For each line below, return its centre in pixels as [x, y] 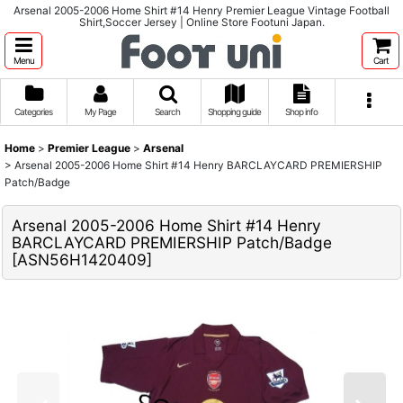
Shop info [302, 112]
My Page [100, 112]
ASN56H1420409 [82, 260]
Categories [34, 112]
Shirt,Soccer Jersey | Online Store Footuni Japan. [201, 22]
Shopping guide [235, 112]
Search [168, 112]
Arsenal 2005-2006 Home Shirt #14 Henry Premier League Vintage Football [201, 10]
